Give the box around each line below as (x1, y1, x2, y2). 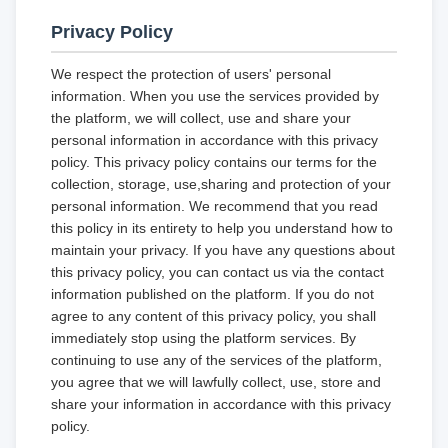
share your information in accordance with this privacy (51, 396, 391, 412)
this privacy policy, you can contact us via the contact (51, 264, 384, 280)
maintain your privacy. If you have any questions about (51, 242, 395, 258)
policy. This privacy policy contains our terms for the (51, 154, 377, 170)
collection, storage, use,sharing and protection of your (51, 176, 391, 192)
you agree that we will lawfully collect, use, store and (51, 374, 381, 390)
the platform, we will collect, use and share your (51, 110, 351, 126)
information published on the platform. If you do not (51, 286, 374, 302)
